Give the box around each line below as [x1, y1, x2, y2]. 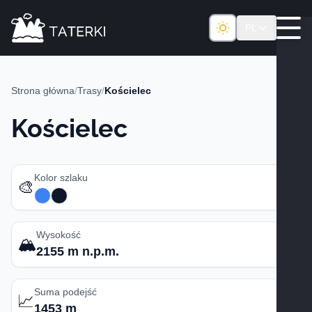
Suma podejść [34, 286, 97, 297]
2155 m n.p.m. [36, 244, 119, 258]
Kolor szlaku [34, 172, 88, 183]
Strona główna [11, 85, 75, 96]
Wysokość [36, 229, 81, 240]
